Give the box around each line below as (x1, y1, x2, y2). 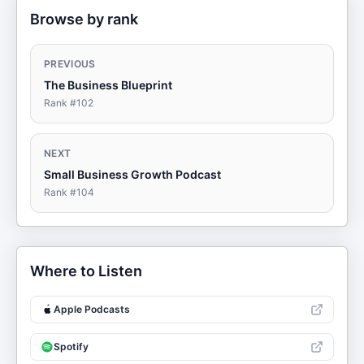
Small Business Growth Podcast (44, 167, 221, 181)
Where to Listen (30, 262, 142, 279)
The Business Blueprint (44, 78, 172, 92)
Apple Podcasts (54, 303, 130, 315)
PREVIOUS (44, 58, 96, 70)
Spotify (54, 340, 89, 353)
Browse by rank (30, 11, 138, 28)
